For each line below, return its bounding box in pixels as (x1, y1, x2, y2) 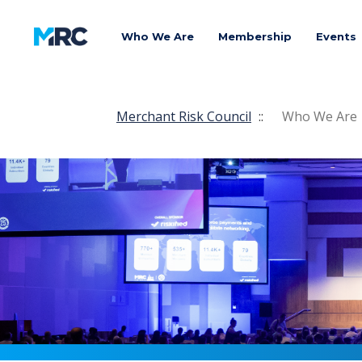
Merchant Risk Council (116, 107, 251, 125)
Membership (218, 30, 292, 43)
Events (316, 30, 356, 43)
